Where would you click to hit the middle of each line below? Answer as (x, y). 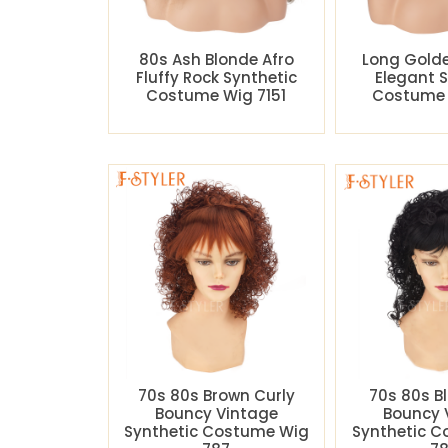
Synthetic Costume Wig (216, 432)
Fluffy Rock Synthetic (216, 78)
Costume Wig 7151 (216, 96)
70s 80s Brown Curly (216, 396)
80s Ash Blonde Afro (216, 60)
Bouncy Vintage (216, 414)
